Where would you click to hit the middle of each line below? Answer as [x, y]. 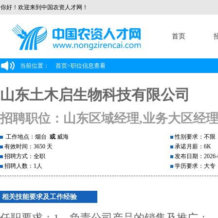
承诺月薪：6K [192, 146]
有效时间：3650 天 [28, 146]
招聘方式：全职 [24, 156]
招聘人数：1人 [23, 166]
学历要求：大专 [194, 166]
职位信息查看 [88, 66]
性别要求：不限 [194, 137]
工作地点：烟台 [26, 137]
